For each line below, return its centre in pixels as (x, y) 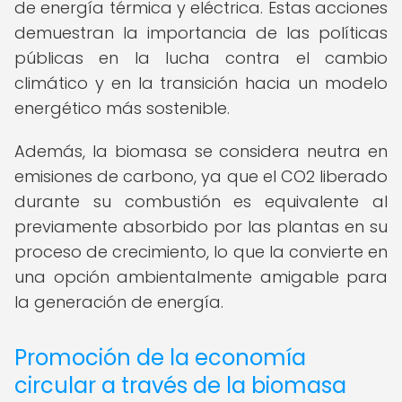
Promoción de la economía (160, 358)
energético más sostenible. (122, 108)
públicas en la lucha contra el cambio (201, 58)
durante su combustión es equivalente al (201, 201)
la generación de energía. (119, 302)
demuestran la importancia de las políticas (201, 33)
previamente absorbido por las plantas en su (201, 227)
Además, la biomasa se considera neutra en (201, 151)
